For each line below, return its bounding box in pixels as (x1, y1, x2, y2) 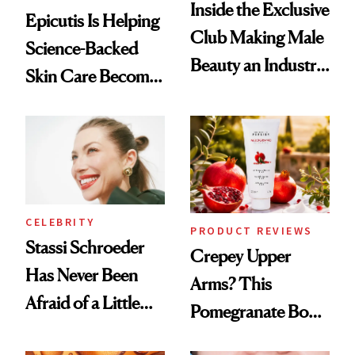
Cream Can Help (190, 328, 311, 349)
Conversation (190, 82, 288, 103)
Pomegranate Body (190, 300, 326, 322)
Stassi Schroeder (25, 236, 144, 258)
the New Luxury (25, 93, 138, 114)
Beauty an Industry (190, 54, 324, 75)
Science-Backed (25, 37, 138, 59)
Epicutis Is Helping (25, 10, 159, 31)
